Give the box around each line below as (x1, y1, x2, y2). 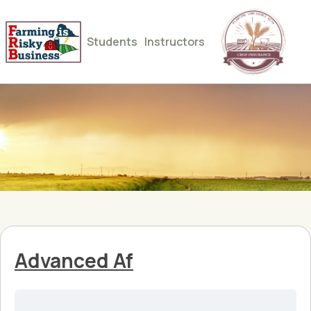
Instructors (144, 34, 205, 49)
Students (87, 34, 137, 49)
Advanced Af (15, 247, 133, 274)
